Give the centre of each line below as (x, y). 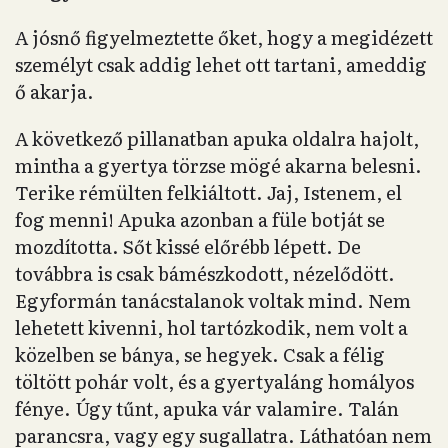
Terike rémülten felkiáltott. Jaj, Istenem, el (208, 192)
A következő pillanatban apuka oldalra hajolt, (217, 138)
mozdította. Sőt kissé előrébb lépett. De (188, 246)
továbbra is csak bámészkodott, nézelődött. (205, 273)
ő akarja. (54, 91)
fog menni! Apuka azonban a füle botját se (200, 219)
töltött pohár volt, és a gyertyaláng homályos (214, 381)
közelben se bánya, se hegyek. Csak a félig (200, 354)
